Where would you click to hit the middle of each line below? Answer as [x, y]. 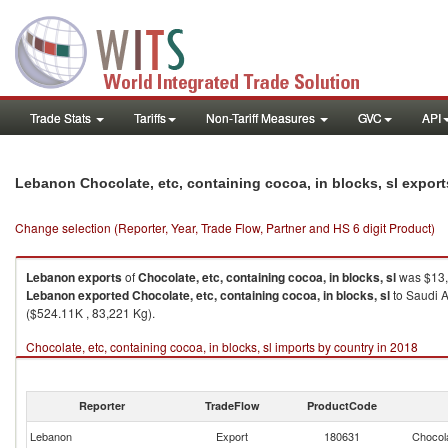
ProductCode [342, 405]
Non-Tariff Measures [262, 117]
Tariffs [150, 117]
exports [100, 277]
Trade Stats [62, 117]
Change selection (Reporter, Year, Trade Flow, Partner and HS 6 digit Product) [225, 227]
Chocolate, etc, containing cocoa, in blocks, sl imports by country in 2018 [222, 346]
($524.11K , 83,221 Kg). [90, 312]
